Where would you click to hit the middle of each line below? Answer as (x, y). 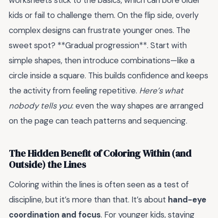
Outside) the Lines (47, 164)
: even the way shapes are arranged (138, 106)
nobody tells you (40, 106)
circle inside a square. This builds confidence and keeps (109, 76)
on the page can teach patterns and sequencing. (98, 121)
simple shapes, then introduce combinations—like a (102, 61)
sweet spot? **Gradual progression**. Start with (98, 45)
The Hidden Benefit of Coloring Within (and (100, 153)
